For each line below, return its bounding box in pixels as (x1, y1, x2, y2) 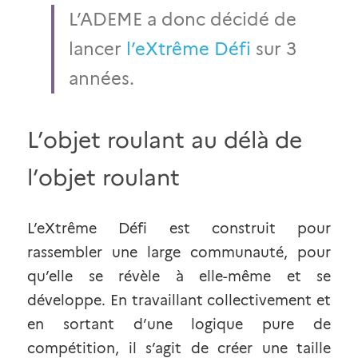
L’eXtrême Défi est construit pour (27, 220, 331, 237)
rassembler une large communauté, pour (27, 244, 331, 261)
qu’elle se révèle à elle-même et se (27, 268, 331, 285)
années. (69, 68, 134, 89)
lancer (69, 38, 121, 60)
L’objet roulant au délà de (27, 126, 302, 153)
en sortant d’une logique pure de (27, 316, 331, 333)
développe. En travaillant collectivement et (27, 292, 331, 309)
